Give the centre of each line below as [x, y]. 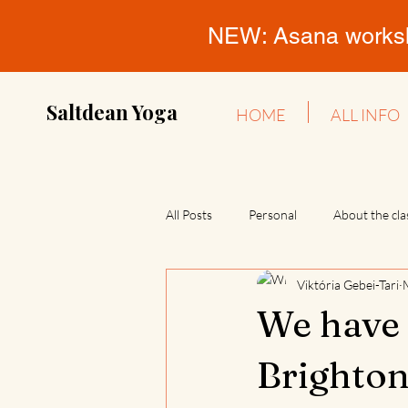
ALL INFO [365, 115]
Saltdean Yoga [112, 112]
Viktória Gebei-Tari [348, 284]
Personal [273, 214]
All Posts [189, 214]
